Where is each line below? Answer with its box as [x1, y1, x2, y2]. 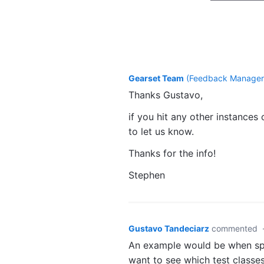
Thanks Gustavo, [128, 88, 203, 101]
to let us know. [128, 125, 194, 137]
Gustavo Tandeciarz [128, 223, 209, 233]
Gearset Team [128, 72, 184, 83]
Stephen [128, 169, 165, 181]
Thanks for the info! [128, 147, 216, 159]
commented [212, 223, 260, 233]
